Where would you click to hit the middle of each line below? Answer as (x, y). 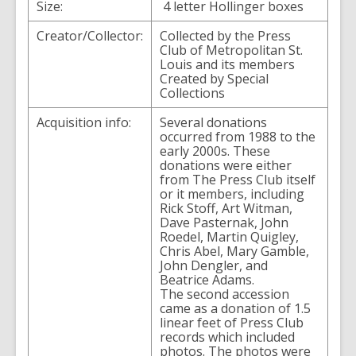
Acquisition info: (84, 122)
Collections (192, 93)
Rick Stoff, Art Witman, (226, 208)
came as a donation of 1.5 (235, 308)
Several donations (213, 122)
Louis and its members (227, 64)
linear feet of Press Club (232, 323)
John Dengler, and (214, 265)
